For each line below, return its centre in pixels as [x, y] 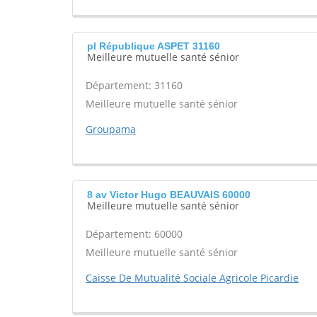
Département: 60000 [134, 234]
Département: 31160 [134, 85]
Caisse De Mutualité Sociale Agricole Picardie [192, 278]
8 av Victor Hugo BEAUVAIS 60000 [169, 195]
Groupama [111, 129]
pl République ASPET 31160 [154, 46]
